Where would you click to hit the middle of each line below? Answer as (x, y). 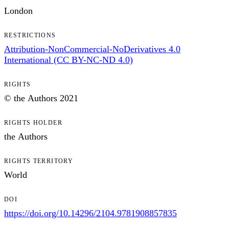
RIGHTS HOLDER (33, 123)
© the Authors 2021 (41, 98)
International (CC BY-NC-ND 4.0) (68, 60)
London (18, 11)
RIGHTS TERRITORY (39, 161)
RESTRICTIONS (30, 36)
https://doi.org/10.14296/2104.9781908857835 (90, 213)
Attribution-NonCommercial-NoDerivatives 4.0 (92, 49)
